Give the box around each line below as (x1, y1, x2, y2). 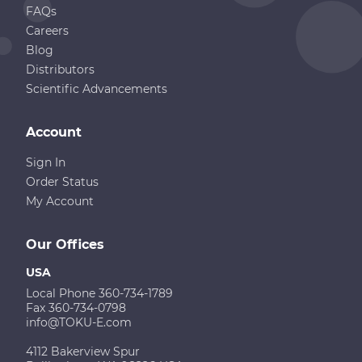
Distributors (26, 62, 95, 77)
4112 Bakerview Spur (26, 344, 140, 359)
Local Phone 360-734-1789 (26, 286, 173, 301)
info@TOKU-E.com (26, 315, 132, 330)
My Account (26, 194, 94, 208)
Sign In (26, 155, 65, 170)
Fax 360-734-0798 (26, 301, 126, 315)
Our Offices (26, 237, 104, 252)
